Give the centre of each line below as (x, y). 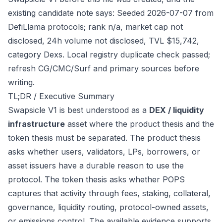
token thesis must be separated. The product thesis (104, 138)
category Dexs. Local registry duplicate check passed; (109, 55)
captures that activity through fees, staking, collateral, (109, 193)
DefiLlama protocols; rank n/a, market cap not (95, 27)
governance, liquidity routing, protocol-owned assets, (108, 207)
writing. (21, 82)
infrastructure (36, 124)
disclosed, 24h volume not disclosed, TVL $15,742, (104, 41)
